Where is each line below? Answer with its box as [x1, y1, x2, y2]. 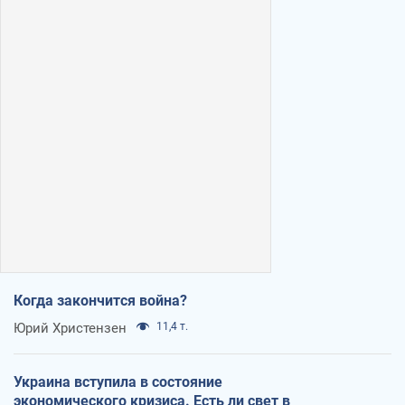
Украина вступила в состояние [14, 372, 222, 391]
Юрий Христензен [14, 319, 127, 336]
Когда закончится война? [14, 291, 187, 309]
